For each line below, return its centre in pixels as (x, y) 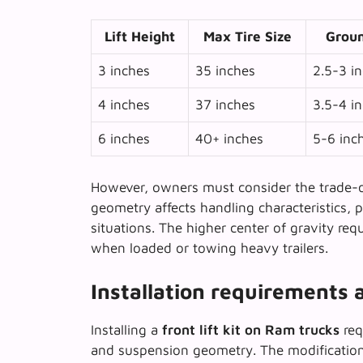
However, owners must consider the (205, 187)
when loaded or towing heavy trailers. (209, 248)
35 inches (225, 71)
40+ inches (229, 139)
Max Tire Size (247, 37)
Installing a (126, 330)
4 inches (124, 105)
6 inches (124, 139)
